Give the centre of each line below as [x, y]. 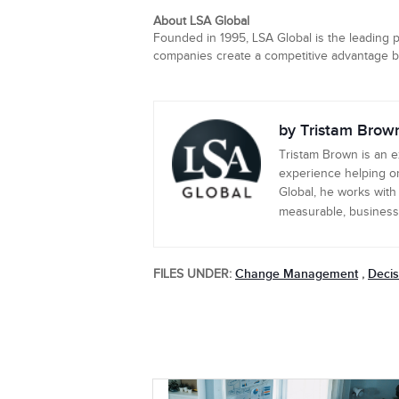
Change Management [297, 274]
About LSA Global [201, 21]
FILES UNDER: [192, 274]
